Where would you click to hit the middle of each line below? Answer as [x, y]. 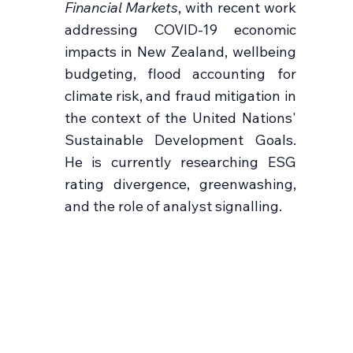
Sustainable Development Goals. [180, 140]
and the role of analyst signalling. [173, 206]
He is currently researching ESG [180, 162]
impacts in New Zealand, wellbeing [180, 52]
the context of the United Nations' [180, 118]
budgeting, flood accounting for [180, 74]
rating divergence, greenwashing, [180, 184]
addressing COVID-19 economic [180, 30]
